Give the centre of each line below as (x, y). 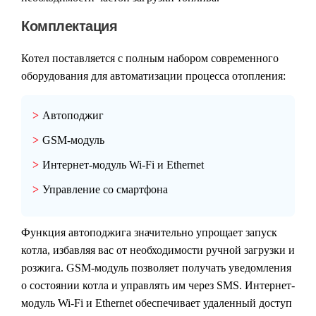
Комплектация (69, 26)
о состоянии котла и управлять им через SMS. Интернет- (158, 286)
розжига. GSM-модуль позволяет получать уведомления (156, 268)
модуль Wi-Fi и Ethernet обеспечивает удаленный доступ (157, 303)
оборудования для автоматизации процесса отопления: (153, 76)
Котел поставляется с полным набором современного (150, 59)
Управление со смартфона (105, 190)
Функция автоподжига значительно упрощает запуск (149, 233)
